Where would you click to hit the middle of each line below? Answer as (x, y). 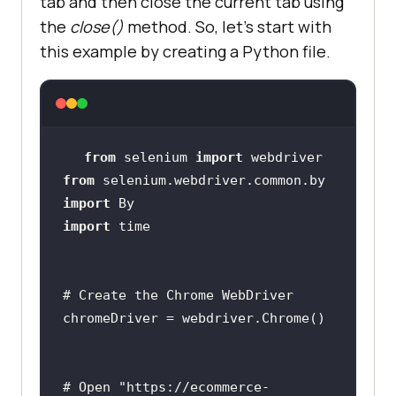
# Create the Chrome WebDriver (178, 295)
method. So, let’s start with (228, 26)
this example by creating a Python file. (185, 51)
